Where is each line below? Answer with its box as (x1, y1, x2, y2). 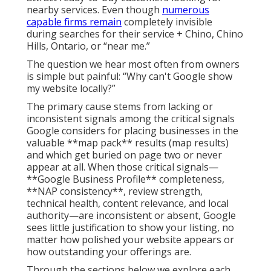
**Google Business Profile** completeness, (27, 172, 224, 186)
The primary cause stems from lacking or (27, 100, 213, 114)
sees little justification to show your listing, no (27, 221, 234, 235)
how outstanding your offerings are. (27, 245, 191, 259)
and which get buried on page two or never (27, 148, 222, 162)
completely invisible (122, 15, 212, 29)
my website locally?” (27, 82, 116, 96)
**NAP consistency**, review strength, (27, 184, 203, 198)
